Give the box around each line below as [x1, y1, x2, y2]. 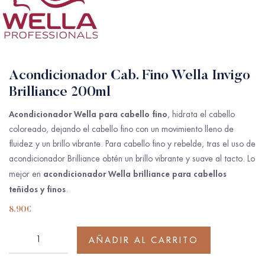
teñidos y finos [9, 183, 66, 195]
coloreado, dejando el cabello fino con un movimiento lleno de [9, 123, 234, 134]
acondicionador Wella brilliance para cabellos [43, 167, 227, 179]
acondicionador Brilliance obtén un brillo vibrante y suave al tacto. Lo [9, 153, 255, 164]
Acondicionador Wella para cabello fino [9, 108, 167, 119]
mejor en [9, 168, 43, 179]
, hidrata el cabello [167, 108, 235, 119]
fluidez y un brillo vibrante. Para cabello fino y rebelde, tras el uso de [9, 138, 256, 149]
